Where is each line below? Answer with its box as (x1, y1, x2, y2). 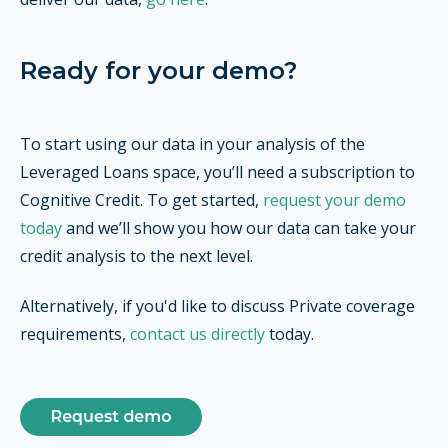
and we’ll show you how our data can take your (62, 216, 416, 239)
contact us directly (130, 323, 265, 346)
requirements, (20, 323, 130, 346)
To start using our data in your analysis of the (20, 132, 365, 155)
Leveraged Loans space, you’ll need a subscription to (20, 160, 415, 183)
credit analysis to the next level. (20, 244, 257, 267)
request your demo (263, 188, 406, 211)
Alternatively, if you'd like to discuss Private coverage (20, 295, 415, 318)
